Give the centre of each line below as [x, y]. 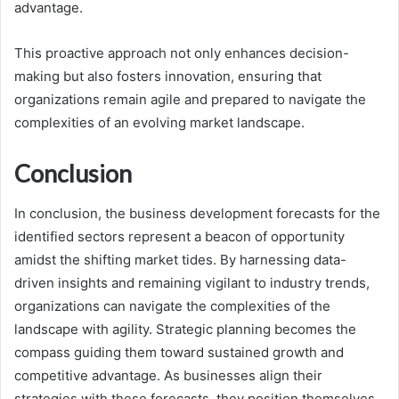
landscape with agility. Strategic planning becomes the [185, 329]
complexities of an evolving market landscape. [159, 123]
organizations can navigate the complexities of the [172, 305]
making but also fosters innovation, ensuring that [168, 77]
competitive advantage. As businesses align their [168, 375]
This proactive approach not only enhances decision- [182, 53]
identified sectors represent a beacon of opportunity [179, 236]
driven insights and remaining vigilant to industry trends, [192, 282]
